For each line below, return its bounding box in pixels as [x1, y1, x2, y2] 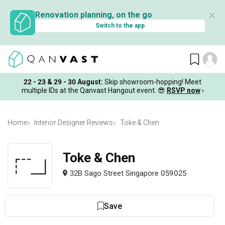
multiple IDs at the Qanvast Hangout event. [21, 86, 156, 94]
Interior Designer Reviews [34, 119, 113, 127]
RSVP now [166, 86, 200, 94]
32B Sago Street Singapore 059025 [70, 168, 186, 178]
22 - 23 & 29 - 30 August [24, 77, 101, 86]
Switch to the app [95, 22, 145, 29]
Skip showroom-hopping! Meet [104, 77, 201, 86]
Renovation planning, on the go [35, 10, 152, 20]
